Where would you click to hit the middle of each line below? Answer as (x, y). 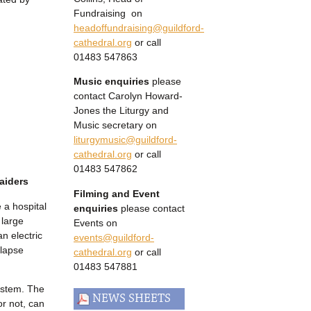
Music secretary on (115, 125)
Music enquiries (111, 82)
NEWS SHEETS (130, 299)
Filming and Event (117, 193)
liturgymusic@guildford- (125, 140)
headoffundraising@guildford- (139, 27)
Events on (95, 222)
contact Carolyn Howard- (128, 96)
